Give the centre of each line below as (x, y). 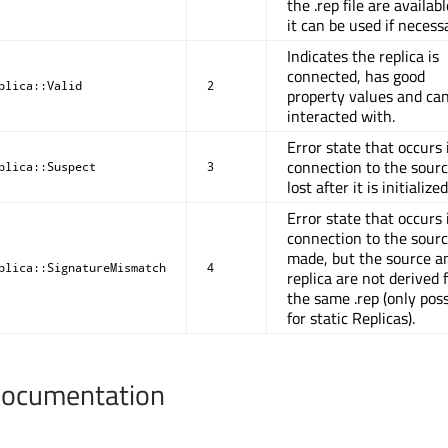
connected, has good (356, 76)
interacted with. (341, 116)
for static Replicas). (351, 318)
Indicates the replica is (363, 56)
